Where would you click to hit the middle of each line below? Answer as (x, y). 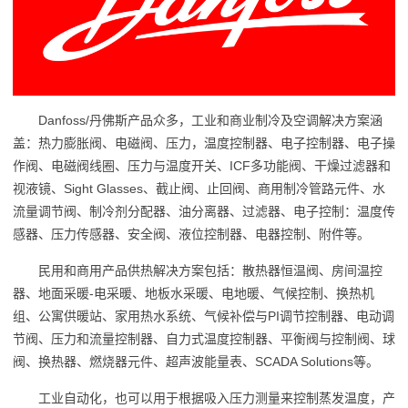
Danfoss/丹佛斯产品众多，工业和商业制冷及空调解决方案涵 (210, 120)
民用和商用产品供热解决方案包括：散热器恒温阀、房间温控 (210, 270)
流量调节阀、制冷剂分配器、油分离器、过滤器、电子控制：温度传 (204, 211)
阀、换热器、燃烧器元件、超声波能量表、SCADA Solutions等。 (195, 361)
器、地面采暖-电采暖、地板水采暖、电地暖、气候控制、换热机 (193, 293)
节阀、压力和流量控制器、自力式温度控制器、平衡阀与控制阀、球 (204, 338)
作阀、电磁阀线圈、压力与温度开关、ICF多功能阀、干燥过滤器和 (201, 165)
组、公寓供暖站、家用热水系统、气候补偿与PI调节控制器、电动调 (203, 316)
